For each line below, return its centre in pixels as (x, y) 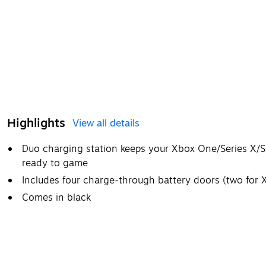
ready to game (55, 164)
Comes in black (56, 198)
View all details (106, 124)
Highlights (36, 123)
